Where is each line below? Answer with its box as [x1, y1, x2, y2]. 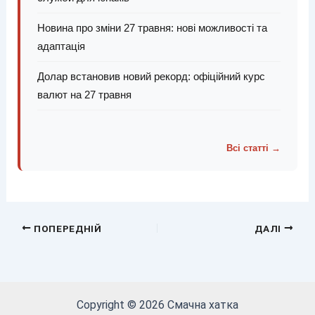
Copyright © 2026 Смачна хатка [77, 298, 238, 312]
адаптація [37, 40, 85, 53]
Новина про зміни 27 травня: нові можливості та [37, 22, 267, 34]
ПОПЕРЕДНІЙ [31, 222, 102, 234]
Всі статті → [226, 143, 281, 154]
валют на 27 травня [37, 89, 131, 101]
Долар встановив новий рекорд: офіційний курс [37, 70, 265, 83]
